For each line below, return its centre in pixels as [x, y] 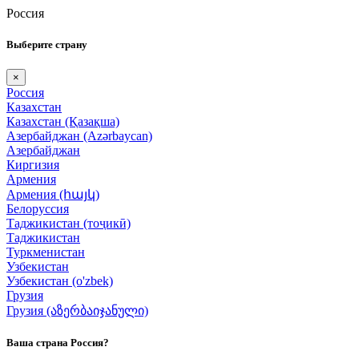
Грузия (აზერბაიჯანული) [77, 311]
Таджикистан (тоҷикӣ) [69, 224]
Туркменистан [46, 252]
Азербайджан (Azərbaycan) [79, 136]
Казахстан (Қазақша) [63, 122]
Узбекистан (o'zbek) [60, 281]
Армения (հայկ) [53, 195]
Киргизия [33, 165]
